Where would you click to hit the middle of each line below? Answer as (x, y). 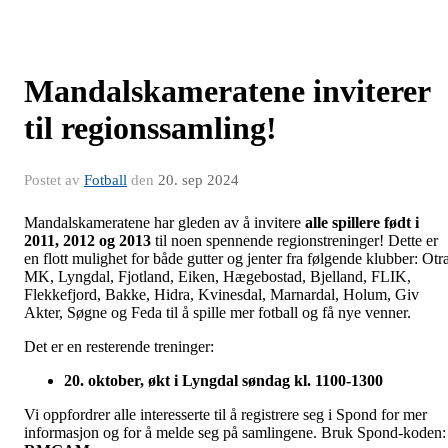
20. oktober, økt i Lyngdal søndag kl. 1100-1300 (223, 380)
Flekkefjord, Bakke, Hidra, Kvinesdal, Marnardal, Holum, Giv (221, 294)
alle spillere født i (362, 222)
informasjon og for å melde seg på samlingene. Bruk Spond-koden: (235, 432)
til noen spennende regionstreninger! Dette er (294, 240)
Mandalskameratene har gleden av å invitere (164, 222)
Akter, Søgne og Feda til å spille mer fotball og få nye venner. (217, 312)
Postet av (54, 179)
